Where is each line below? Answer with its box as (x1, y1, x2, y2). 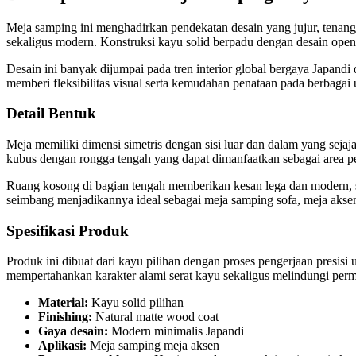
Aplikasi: (38, 339, 87, 353)
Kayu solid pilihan (88, 296, 184, 310)
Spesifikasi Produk (6, 222, 129, 239)
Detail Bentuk (6, 105, 96, 122)
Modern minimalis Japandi (108, 324, 244, 339)
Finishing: (38, 310, 92, 324)
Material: (38, 296, 88, 310)
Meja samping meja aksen (87, 339, 219, 353)
